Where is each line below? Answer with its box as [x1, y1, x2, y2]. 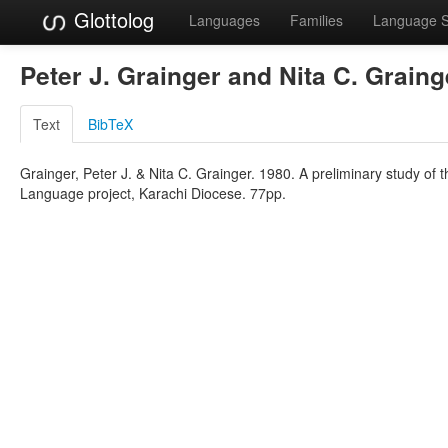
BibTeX [88, 113, 133, 134]
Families [290, 10, 343, 30]
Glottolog [68, 5, 154, 34]
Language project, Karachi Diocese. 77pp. [20, 182, 286, 203]
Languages [189, 10, 260, 30]
